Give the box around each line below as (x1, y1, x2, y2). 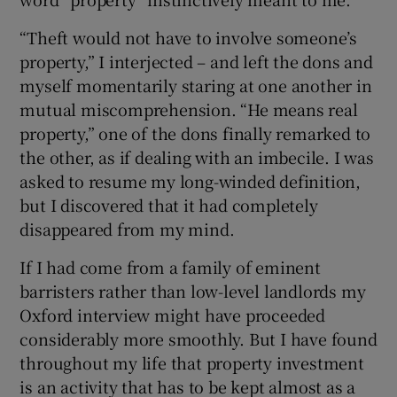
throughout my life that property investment (19, 350, 364, 374)
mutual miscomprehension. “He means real (19, 97, 358, 121)
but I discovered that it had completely (19, 192, 318, 216)
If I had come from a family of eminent (19, 254, 321, 278)
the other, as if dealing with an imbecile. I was (19, 144, 374, 168)
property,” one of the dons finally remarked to (19, 121, 371, 144)
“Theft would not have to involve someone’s (19, 25, 358, 49)
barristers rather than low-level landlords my (19, 278, 366, 302)
